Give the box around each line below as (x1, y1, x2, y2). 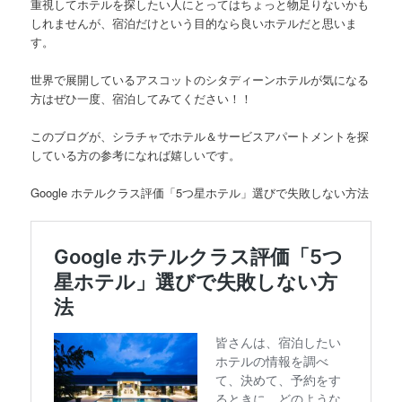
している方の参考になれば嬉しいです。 (31, 146, 241, 164)
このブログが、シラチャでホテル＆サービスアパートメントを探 (31, 127, 370, 145)
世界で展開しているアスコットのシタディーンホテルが (31, 70, 323, 88)
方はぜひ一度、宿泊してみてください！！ (31, 89, 253, 107)
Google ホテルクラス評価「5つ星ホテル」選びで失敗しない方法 (31, 184, 370, 202)
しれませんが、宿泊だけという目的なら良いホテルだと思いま (31, 13, 358, 31)
